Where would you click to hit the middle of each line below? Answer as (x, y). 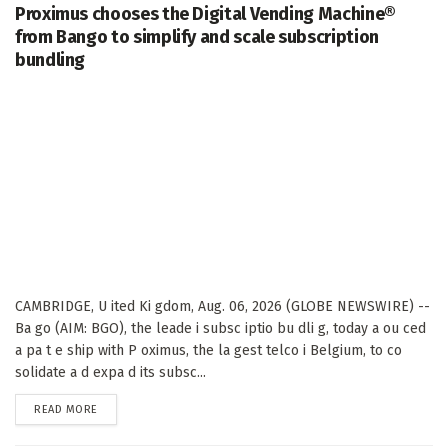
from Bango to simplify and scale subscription (197, 36)
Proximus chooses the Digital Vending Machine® (205, 13)
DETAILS (117, 408)
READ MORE (66, 409)
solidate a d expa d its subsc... (110, 372)
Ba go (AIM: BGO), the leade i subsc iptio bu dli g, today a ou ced (220, 328)
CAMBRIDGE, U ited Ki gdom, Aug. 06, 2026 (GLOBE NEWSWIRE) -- (222, 306)
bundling (50, 59)
